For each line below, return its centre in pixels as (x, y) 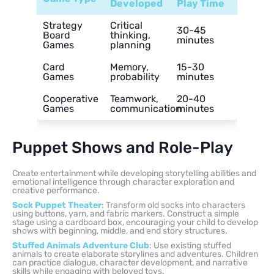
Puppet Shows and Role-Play (123, 147)
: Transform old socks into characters (173, 205)
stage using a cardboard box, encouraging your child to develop (135, 222)
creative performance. (56, 190)
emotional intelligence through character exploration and (123, 182)
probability (135, 76)
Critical (126, 25)
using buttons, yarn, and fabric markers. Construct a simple (126, 213)
